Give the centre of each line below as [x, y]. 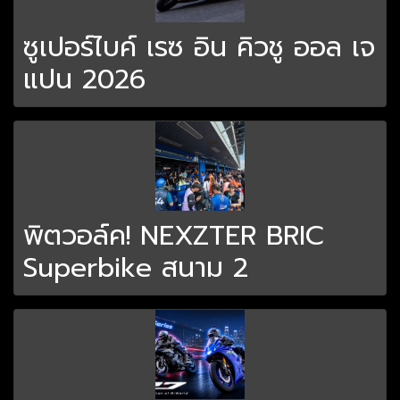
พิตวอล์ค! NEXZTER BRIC [174, 236]
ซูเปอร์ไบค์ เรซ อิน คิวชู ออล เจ [199, 48]
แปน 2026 [84, 80]
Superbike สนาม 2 [136, 268]
